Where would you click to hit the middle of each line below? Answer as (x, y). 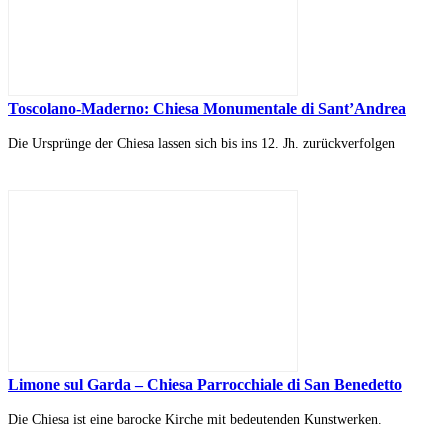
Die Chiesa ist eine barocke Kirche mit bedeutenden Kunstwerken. (195, 420)
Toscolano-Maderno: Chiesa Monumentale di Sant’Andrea (207, 109)
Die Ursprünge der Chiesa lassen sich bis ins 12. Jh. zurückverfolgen (201, 144)
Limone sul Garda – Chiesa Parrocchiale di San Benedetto (205, 385)
